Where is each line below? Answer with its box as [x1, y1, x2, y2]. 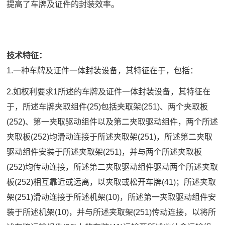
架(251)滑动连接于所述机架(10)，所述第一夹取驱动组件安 [7, 193, 216, 202]
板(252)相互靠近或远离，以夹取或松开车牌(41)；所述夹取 [7, 178, 216, 187]
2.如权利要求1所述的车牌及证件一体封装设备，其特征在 [7, 87, 211, 96]
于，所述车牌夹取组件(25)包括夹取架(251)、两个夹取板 [7, 102, 208, 111]
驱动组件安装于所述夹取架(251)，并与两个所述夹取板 [7, 148, 202, 157]
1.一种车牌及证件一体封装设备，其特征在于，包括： [7, 66, 198, 75]
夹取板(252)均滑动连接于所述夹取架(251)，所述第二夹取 [7, 133, 213, 142]
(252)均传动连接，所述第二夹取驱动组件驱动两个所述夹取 [7, 163, 218, 172]
